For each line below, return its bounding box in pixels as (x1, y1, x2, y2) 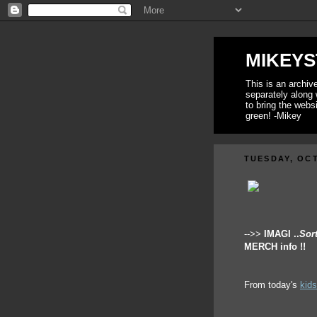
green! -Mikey (246, 110, 301, 121)
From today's (244, 279, 300, 290)
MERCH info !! (244, 241, 306, 252)
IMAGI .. (264, 229, 299, 239)
